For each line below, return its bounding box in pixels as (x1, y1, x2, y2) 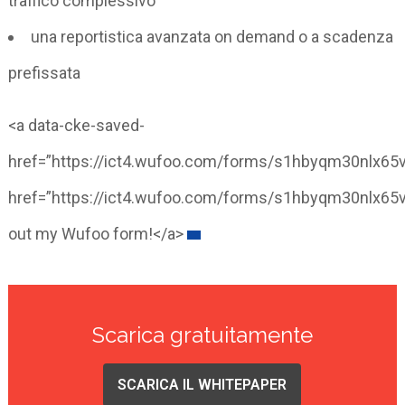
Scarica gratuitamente (91, 321, 313, 348)
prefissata (8, 62, 81, 82)
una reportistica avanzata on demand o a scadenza (31, 26, 394, 46)
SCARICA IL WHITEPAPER (118, 375, 287, 393)
